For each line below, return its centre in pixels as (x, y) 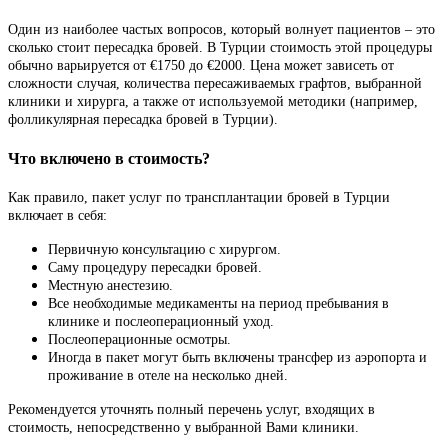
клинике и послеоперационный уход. (161, 321)
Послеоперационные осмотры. (139, 339)
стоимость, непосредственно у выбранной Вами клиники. (183, 427)
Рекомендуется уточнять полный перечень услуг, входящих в (191, 409)
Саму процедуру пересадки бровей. (155, 267)
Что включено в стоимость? (109, 158)
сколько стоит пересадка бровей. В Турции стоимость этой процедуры (220, 48)
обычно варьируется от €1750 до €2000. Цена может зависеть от (201, 66)
